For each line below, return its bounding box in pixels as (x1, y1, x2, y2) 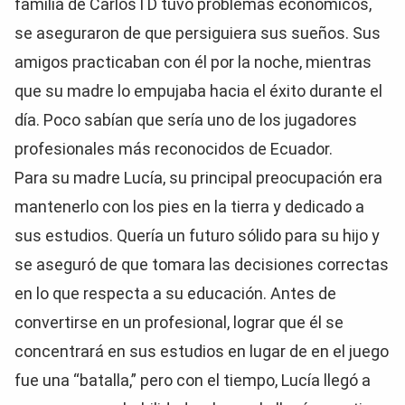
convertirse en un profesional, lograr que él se (14, 313, 344, 332)
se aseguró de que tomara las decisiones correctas (14, 255, 389, 274)
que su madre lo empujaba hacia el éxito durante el (14, 81, 382, 100)
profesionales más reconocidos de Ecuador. (14, 139, 333, 158)
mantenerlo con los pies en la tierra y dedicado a (14, 197, 364, 216)
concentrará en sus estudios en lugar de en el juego (14, 342, 389, 361)
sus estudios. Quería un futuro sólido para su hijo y (14, 226, 380, 245)
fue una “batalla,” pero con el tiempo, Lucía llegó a (14, 371, 371, 390)
